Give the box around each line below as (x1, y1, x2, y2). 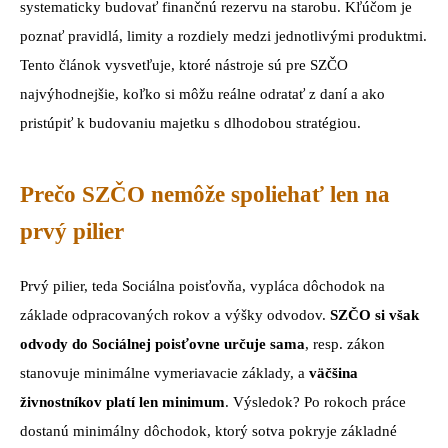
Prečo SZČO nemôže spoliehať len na (20, 181, 390, 207)
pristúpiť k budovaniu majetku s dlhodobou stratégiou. (20, 115, 361, 132)
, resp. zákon (305, 336, 385, 353)
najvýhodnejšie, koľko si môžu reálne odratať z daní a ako (20, 86, 385, 103)
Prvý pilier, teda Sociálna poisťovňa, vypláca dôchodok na (20, 278, 385, 295)
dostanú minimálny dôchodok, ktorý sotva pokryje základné (20, 423, 397, 440)
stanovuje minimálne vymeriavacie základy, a (20, 365, 305, 382)
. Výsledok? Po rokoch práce (225, 394, 406, 411)
